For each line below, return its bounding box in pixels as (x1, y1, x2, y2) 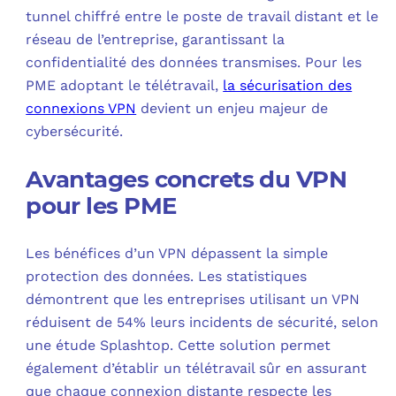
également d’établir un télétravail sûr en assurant (26, 360, 368, 377)
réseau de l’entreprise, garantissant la (26, 31, 286, 49)
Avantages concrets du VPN (26, 165, 346, 194)
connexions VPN (26, 100, 137, 118)
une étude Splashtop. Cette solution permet (26, 337, 331, 354)
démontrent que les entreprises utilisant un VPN (26, 291, 361, 308)
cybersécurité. (26, 123, 124, 141)
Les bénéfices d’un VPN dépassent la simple (26, 245, 329, 263)
